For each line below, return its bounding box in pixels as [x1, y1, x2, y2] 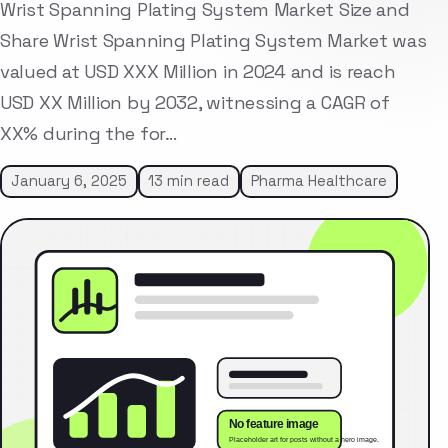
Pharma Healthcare [250, 172, 387, 191]
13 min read [148, 172, 230, 191]
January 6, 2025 [10, 172, 127, 191]
